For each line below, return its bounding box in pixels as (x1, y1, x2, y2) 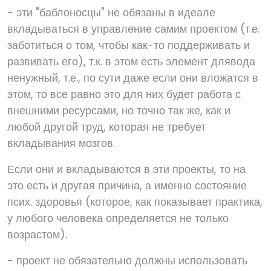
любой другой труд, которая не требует (7, 119, 206, 134)
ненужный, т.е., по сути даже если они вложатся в (7, 70, 258, 85)
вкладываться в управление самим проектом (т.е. (7, 21, 260, 36)
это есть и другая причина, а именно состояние (7, 178, 247, 193)
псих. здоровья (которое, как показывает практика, (7, 194, 263, 209)
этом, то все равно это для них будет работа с (7, 87, 241, 102)
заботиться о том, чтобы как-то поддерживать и (7, 38, 250, 53)
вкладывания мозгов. (7, 135, 115, 151)
